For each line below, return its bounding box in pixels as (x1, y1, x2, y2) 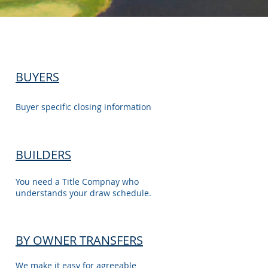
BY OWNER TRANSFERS (16, 232, 143, 248)
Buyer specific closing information (16, 101, 151, 112)
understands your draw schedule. (16, 187, 151, 199)
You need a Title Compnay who (16, 176, 139, 187)
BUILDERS (16, 147, 71, 163)
